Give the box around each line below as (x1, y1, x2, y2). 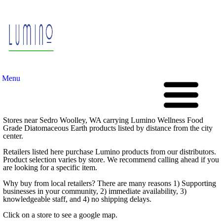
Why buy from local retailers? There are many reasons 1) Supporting (3, 179, 216, 187)
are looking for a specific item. (3, 163, 97, 172)
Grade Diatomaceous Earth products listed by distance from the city (3, 124, 213, 132)
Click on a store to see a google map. (3, 211, 117, 219)
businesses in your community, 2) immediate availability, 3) (3, 187, 186, 195)
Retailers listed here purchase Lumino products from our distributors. (3, 147, 216, 156)
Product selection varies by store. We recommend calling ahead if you (3, 155, 219, 164)
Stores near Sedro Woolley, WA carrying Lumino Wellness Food (3, 116, 203, 124)
